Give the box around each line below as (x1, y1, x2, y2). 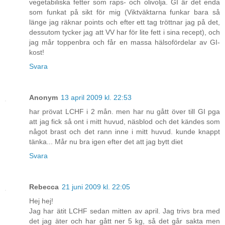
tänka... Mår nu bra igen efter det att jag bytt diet (29, 138, 183, 146)
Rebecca (29, 183, 59, 191)
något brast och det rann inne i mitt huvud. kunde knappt (29, 128, 220, 136)
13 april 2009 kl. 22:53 (61, 93, 132, 102)
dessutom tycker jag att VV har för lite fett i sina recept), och (29, 28, 220, 37)
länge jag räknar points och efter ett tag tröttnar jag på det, (29, 18, 220, 27)
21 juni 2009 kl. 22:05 (62, 183, 130, 191)
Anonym (29, 93, 58, 102)
